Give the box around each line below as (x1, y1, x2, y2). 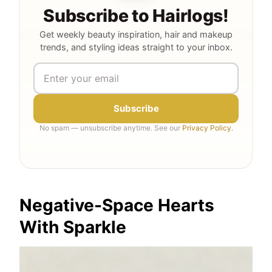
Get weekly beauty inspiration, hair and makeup (39, 29, 233, 41)
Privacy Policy (182, 123, 231, 133)
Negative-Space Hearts (19, 195, 214, 216)
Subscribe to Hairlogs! (43, 5, 229, 27)
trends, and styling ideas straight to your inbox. (39, 42, 233, 53)
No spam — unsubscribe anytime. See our (39, 123, 182, 133)
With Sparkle (19, 217, 126, 238)
